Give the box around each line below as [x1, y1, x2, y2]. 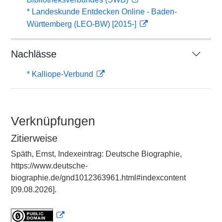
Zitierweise [11, 133, 57, 144]
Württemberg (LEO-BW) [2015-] [27, 20, 138, 28]
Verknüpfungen [11, 114, 95, 128]
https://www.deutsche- [11, 162, 88, 170]
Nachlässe [11, 49, 56, 59]
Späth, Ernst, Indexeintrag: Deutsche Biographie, [11, 150, 182, 158]
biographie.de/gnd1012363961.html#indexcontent [11, 173, 186, 182]
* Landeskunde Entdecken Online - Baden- [27, 7, 177, 16]
